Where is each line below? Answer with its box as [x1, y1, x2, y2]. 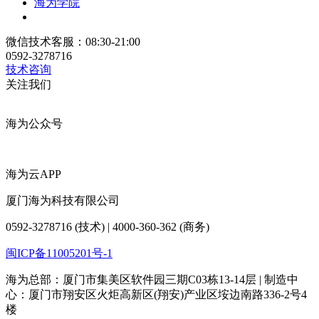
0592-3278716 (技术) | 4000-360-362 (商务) [6, 220, 209, 233]
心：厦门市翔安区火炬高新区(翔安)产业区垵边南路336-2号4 [6, 288, 307, 300]
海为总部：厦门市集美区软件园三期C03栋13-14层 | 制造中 [6, 273, 298, 286]
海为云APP [6, 167, 61, 180]
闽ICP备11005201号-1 [6, 246, 113, 259]
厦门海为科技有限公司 [6, 194, 120, 206]
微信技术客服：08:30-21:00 [6, 35, 140, 48]
